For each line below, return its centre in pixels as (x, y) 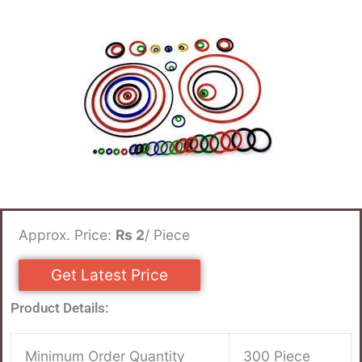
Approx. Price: (67, 234)
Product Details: (60, 307)
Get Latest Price (109, 275)
